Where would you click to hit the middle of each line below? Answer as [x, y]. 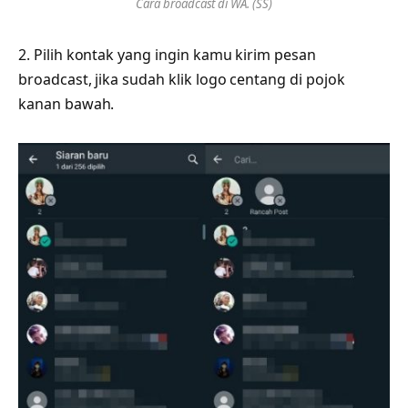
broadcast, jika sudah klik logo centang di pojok [182, 79]
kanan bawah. [66, 103]
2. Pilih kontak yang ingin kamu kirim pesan [167, 54]
